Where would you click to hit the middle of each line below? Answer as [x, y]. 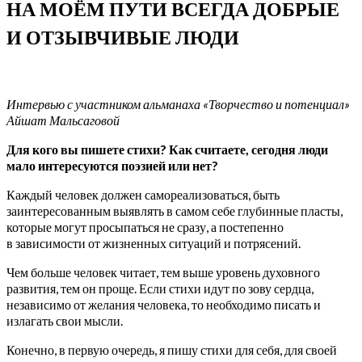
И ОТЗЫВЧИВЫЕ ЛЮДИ [123, 37]
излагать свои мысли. [65, 320]
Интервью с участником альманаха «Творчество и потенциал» [178, 103]
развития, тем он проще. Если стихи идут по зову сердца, [160, 288]
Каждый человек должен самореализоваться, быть [143, 194]
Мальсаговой [84, 120]
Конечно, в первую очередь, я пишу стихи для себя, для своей [172, 349]
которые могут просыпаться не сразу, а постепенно [145, 226]
